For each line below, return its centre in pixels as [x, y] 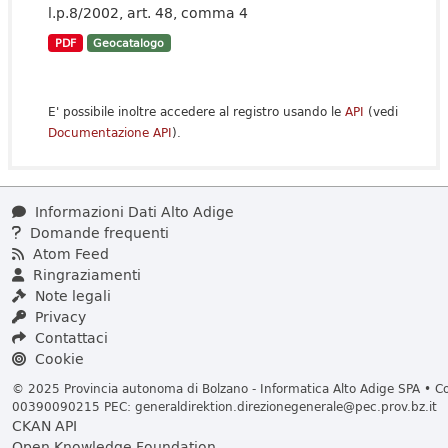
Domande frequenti [97, 232]
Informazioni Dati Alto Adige [132, 211]
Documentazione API [110, 132]
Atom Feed [69, 253]
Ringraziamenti [85, 274]
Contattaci [69, 337]
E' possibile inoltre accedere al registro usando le [196, 111]
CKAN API [44, 425]
